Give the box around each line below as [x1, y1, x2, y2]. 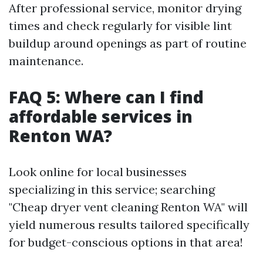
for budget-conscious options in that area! [9, 235, 243, 250]
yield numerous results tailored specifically [9, 217, 249, 232]
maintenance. [9, 53, 83, 69]
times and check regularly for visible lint [9, 18, 232, 33]
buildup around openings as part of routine [9, 36, 247, 51]
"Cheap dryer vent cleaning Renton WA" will [9, 200, 248, 215]
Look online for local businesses [9, 164, 187, 180]
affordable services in [9, 105, 193, 128]
